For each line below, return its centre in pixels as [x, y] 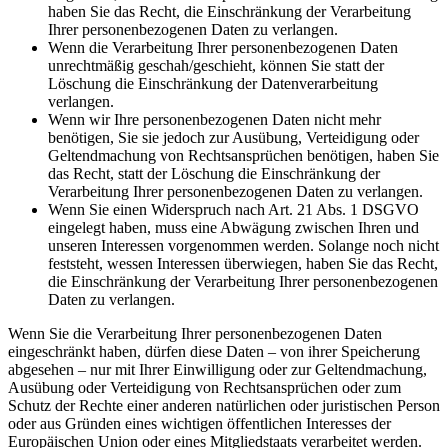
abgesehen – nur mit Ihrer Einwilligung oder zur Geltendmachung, [217, 370]
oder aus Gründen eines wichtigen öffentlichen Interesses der [199, 424]
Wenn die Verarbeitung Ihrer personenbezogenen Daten [223, 48]
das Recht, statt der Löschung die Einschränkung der [214, 174]
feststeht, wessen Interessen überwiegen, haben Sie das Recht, [243, 264]
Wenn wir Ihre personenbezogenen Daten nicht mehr [214, 120]
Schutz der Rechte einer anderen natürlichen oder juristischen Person [224, 406]
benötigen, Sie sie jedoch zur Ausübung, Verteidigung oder [233, 138]
